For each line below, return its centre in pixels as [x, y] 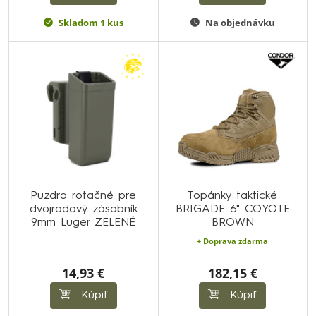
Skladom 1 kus [91, 22]
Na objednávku [240, 22]
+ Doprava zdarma [233, 241]
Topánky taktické [233, 196]
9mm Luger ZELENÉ [84, 223]
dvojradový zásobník [83, 209]
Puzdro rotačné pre [84, 196]
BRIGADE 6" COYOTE [232, 209]
